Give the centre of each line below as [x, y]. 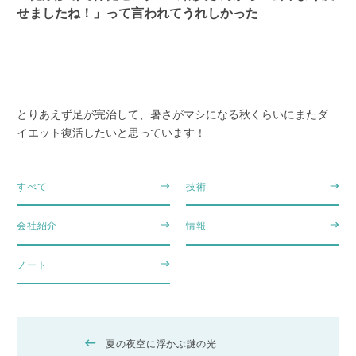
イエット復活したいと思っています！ [112, 132]
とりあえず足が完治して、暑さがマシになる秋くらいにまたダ [173, 114]
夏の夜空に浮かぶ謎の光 [161, 343]
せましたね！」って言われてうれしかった [138, 12]
